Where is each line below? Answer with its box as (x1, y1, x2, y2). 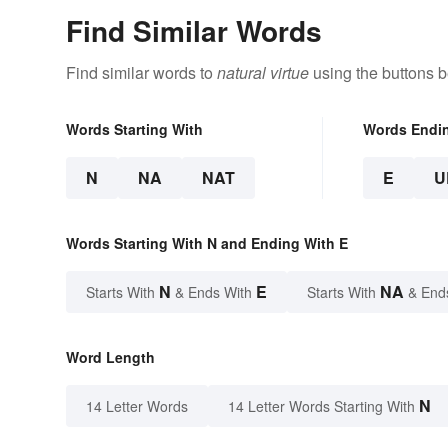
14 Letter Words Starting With (228, 396, 415, 417)
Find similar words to (66, 61, 217, 85)
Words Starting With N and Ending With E (66, 233, 348, 254)
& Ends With (171, 282, 256, 303)
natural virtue (217, 61, 309, 85)
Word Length (66, 347, 155, 368)
